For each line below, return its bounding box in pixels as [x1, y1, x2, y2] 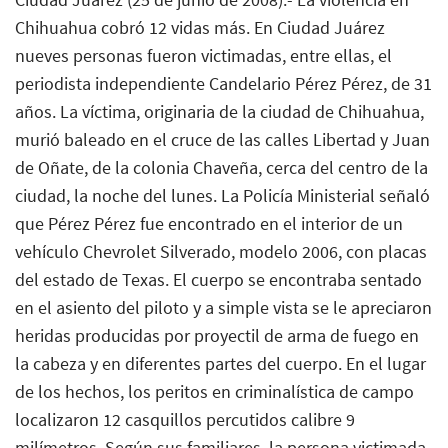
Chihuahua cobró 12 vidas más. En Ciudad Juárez [15, 15, 385, 39]
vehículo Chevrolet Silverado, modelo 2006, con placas [15, 239, 427, 263]
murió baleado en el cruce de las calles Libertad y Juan [15, 127, 430, 151]
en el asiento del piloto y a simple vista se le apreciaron [15, 295, 432, 319]
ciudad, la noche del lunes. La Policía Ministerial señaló [15, 183, 430, 207]
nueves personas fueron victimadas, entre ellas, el [15, 43, 392, 67]
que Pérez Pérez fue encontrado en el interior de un [15, 211, 403, 235]
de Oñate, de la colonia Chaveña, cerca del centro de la [15, 155, 428, 179]
